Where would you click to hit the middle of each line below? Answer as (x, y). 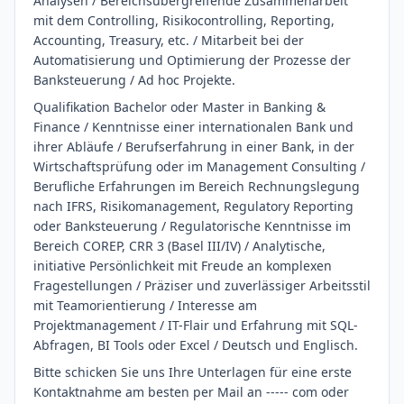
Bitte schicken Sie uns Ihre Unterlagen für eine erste (193, 372)
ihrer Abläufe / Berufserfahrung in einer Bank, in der (194, 147)
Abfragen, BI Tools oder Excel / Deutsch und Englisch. (196, 345)
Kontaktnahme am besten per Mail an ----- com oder (191, 392)
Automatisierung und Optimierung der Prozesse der (192, 60)
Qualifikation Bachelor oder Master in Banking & (179, 107)
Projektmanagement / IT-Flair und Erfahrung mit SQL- (196, 325)
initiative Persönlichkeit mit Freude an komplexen (183, 266)
